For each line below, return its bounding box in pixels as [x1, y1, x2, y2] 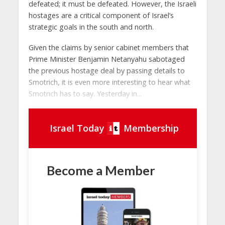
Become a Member [47, 162, 156, 178]
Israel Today [50, 122, 105, 134]
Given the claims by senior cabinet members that [28, 42, 189, 52]
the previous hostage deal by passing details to [28, 65, 185, 75]
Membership [123, 122, 179, 134]
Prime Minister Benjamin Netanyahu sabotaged [28, 54, 185, 64]
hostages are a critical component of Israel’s [28, 10, 174, 20]
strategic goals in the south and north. [28, 22, 154, 32]
